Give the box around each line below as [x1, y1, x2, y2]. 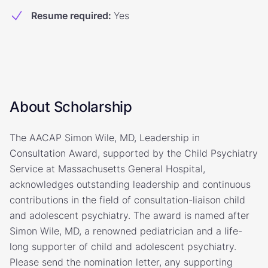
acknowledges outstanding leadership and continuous [10, 178, 251, 190]
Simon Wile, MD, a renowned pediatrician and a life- [10, 225, 242, 237]
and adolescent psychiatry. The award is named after [10, 209, 249, 221]
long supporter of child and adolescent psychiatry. [10, 240, 236, 252]
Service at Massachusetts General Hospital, [10, 163, 205, 175]
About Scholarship [10, 98, 132, 115]
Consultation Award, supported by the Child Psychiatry [10, 147, 258, 159]
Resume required [31, 10, 108, 22]
